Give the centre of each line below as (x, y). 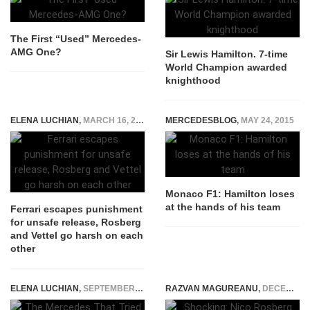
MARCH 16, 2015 (109, 120)
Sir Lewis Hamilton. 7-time (227, 54)
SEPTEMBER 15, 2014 (109, 289)
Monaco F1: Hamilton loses (230, 194)
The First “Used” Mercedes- (76, 39)
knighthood (193, 80)
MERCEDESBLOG (201, 120)
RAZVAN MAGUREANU (212, 289)
